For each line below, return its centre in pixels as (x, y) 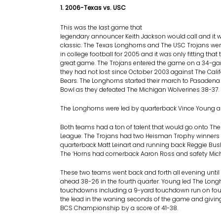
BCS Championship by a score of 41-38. (119, 208)
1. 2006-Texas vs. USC (93, 8)
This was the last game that (101, 27)
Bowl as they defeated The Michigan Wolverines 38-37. (140, 90)
